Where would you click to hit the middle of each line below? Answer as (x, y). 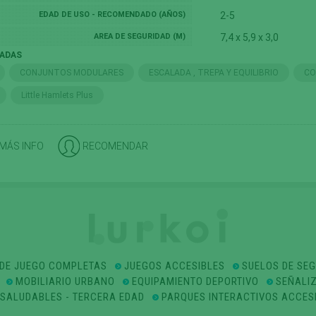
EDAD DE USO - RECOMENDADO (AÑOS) (112, 14)
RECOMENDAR (116, 146)
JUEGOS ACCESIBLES (175, 266)
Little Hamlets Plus (57, 95)
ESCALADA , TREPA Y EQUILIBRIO (214, 73)
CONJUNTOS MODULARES (72, 73)
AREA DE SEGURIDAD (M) (139, 36)
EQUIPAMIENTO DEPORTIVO (195, 281)
